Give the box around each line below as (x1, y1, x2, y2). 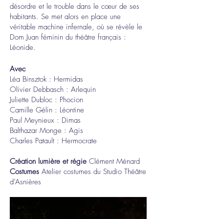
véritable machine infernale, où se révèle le (10, 22, 142, 32)
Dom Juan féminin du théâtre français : (10, 32, 126, 42)
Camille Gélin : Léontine (10, 105, 84, 115)
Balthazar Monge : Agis (10, 126, 83, 135)
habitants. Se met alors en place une (10, 12, 121, 22)
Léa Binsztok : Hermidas (10, 74, 83, 84)
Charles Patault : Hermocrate (10, 136, 97, 146)
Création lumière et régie (10, 156, 89, 166)
